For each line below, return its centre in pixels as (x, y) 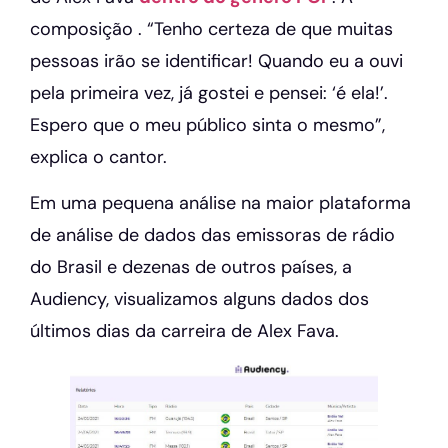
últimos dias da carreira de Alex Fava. (184, 331)
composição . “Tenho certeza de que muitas (211, 28)
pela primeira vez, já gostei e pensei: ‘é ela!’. (209, 92)
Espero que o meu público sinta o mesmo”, (207, 124)
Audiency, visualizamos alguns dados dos (199, 299)
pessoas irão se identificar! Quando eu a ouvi (216, 60)
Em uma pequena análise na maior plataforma (220, 203)
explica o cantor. (98, 156)
